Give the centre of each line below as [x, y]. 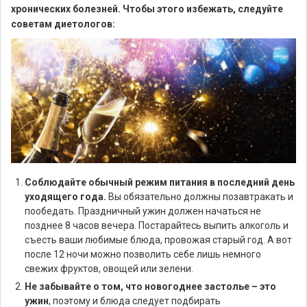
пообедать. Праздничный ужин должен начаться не [143, 211]
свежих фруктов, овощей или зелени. [109, 269]
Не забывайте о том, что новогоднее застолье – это [150, 287]
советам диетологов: [63, 24]
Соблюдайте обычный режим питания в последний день [160, 183]
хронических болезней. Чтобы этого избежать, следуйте [147, 9]
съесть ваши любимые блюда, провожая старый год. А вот [158, 240]
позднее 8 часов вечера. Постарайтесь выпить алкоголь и [157, 226]
